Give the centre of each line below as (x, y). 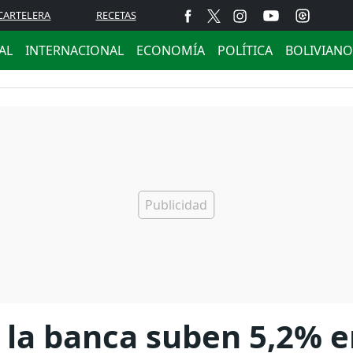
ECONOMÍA (171, 50)
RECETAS (116, 15)
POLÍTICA (245, 50)
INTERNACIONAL (74, 50)
